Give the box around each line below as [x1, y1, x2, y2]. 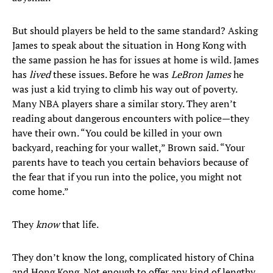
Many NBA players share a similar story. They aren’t [12, 97, 236, 111]
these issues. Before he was [51, 68, 171, 82]
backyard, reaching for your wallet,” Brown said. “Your [12, 141, 245, 155]
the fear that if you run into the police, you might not [12, 170, 242, 184]
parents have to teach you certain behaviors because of [12, 155, 248, 169]
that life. [60, 218, 99, 232]
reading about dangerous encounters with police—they [12, 112, 249, 126]
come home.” [12, 185, 69, 199]
